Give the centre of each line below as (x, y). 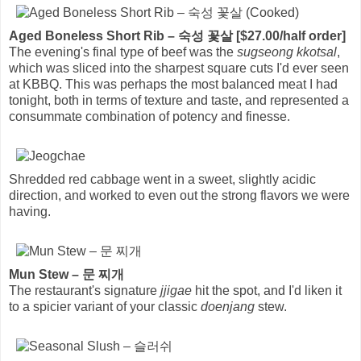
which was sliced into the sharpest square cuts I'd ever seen (179, 68)
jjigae (176, 290)
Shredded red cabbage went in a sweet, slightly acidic (162, 179)
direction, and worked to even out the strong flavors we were (179, 195)
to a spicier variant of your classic (105, 306)
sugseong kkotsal (287, 52)
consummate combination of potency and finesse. (149, 116)
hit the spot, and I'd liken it (267, 290)
